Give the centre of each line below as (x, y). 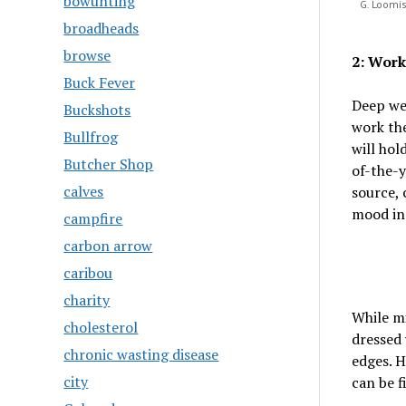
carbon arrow (108, 246)
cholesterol (101, 327)
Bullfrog (91, 137)
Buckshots (97, 110)
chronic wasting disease (141, 354)
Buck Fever (100, 82)
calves (84, 191)
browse (87, 55)
